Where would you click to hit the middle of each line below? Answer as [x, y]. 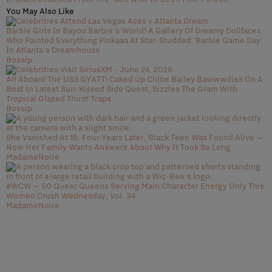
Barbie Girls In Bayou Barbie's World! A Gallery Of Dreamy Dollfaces [134, 31]
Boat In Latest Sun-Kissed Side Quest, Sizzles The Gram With [122, 89]
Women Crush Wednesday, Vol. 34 [71, 196]
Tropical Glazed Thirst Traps [59, 99]
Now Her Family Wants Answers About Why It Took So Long [118, 147]
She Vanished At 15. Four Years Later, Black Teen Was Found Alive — [134, 138]
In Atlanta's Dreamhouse [53, 50]
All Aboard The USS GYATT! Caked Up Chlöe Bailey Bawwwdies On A [134, 79]
